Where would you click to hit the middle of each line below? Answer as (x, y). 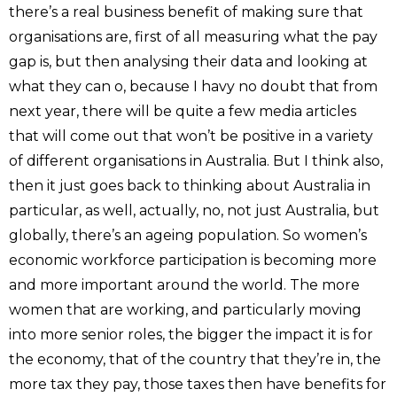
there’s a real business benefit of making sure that (186, 12)
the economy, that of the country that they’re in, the (195, 359)
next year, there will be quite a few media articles (183, 111)
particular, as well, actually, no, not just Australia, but (194, 210)
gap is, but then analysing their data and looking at (188, 61)
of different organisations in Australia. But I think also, (196, 160)
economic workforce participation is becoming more (193, 260)
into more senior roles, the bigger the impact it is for (191, 334)
